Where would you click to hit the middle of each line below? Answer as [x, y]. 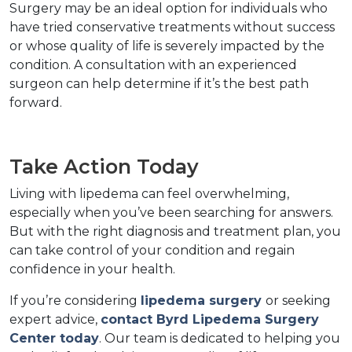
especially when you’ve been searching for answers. [171, 213]
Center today [54, 339]
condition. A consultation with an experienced [153, 65]
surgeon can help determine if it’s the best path [159, 84]
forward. [39, 103]
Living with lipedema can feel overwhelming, [149, 194]
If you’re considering [75, 301]
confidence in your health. [95, 269]
